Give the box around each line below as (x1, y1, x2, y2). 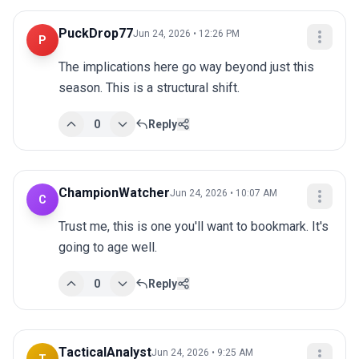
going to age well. (58, 240, 157, 256)
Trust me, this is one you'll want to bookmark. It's (58, 219, 329, 235)
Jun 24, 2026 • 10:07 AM (170, 188, 277, 200)
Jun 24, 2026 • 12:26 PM (133, 28, 240, 40)
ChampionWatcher (58, 185, 170, 201)
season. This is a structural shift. (58, 80, 240, 96)
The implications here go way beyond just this (58, 59, 314, 75)
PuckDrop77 (58, 26, 133, 42)
